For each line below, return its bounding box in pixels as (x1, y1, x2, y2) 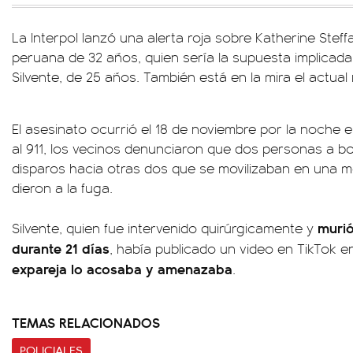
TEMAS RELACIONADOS (12, 312, 160, 332)
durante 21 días (12, 238, 110, 258)
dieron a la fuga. (12, 178, 113, 197)
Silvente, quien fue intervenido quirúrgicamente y (12, 218, 318, 237)
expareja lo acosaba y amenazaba (12, 258, 232, 278)
